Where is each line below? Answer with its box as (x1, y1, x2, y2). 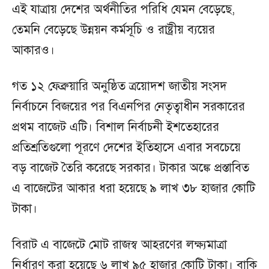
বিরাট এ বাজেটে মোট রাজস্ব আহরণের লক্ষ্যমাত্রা (12, 237, 227, 253)
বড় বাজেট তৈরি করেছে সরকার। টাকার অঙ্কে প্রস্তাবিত (12, 160, 249, 176)
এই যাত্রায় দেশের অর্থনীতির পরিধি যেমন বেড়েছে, (12, 2, 235, 17)
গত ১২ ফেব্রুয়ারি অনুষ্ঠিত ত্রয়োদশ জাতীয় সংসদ (12, 79, 227, 94)
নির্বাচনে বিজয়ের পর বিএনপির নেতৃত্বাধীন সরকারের (12, 99, 245, 115)
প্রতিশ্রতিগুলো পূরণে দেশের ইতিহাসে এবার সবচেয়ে (12, 140, 241, 156)
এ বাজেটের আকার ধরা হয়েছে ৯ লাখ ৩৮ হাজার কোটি (12, 181, 255, 196)
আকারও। (12, 43, 55, 58)
